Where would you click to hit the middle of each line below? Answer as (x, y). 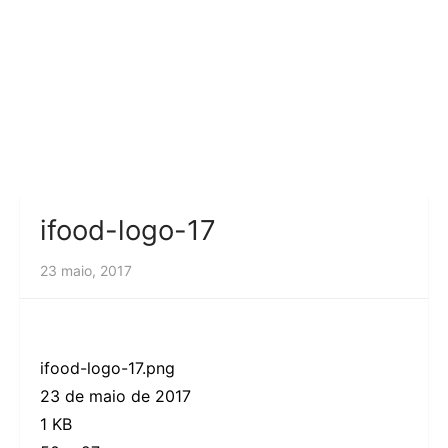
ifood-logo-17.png (107, 368)
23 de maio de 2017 (115, 396)
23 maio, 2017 (86, 271)
